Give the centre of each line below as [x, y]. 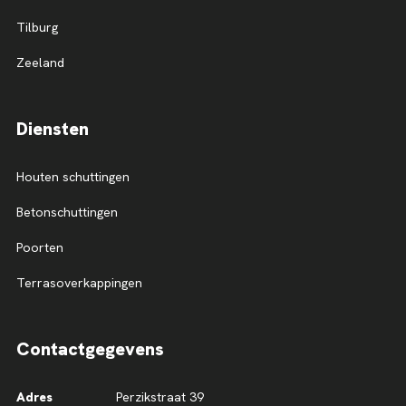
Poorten [40, 247]
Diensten [53, 128]
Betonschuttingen [67, 212]
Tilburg [37, 27]
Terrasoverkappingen [79, 282]
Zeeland [40, 62]
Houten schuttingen [73, 176]
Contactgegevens [90, 348]
